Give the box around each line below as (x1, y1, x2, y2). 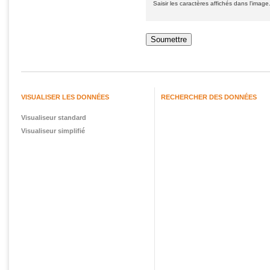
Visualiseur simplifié (21, 127, 85, 135)
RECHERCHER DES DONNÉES (161, 93, 257, 101)
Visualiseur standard (21, 114, 86, 122)
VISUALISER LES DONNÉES (21, 93, 109, 101)
